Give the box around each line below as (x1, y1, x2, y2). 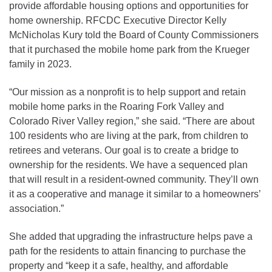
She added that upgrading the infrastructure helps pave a (9, 231, 253, 242)
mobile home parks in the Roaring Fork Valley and (9, 101, 224, 112)
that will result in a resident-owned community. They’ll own (9, 174, 259, 185)
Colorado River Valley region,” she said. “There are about (9, 115, 254, 126)
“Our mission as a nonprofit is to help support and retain (9, 86, 246, 97)
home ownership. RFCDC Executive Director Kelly (9, 15, 226, 25)
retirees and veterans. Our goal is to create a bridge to (9, 144, 239, 155)
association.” (9, 203, 64, 214)
